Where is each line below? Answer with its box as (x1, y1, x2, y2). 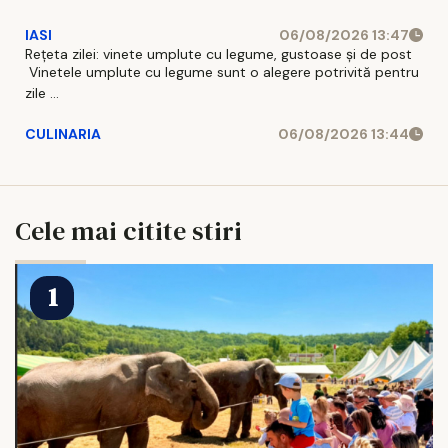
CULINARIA (25, 124, 101, 143)
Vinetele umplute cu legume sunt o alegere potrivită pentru (25, 62, 419, 81)
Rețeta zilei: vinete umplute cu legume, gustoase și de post (25, 44, 412, 63)
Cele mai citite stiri (15, 212, 242, 249)
